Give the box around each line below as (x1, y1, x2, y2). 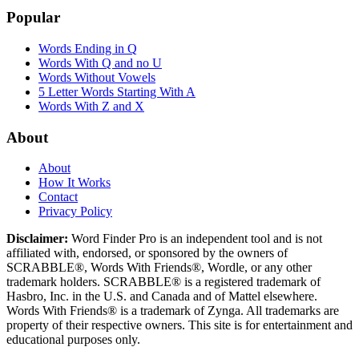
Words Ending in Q (38, 41, 137, 55)
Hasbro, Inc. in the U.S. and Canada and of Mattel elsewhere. (6, 289, 317, 304)
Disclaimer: (6, 232, 68, 246)
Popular (6, 9, 60, 26)
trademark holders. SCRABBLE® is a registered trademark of (6, 275, 321, 289)
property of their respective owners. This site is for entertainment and (6, 318, 353, 333)
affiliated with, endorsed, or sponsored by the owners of (6, 246, 288, 260)
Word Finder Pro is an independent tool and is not (68, 232, 322, 246)
